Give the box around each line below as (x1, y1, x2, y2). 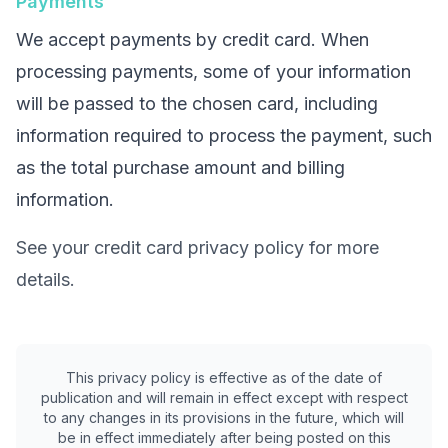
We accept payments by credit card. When (16, 29, 369, 50)
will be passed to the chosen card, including (16, 93, 378, 114)
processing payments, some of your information (16, 61, 411, 82)
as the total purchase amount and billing (16, 157, 345, 178)
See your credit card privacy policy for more (16, 237, 379, 258)
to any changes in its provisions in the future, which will (44, 409, 404, 426)
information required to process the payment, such (16, 125, 432, 146)
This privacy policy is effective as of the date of (66, 369, 382, 386)
